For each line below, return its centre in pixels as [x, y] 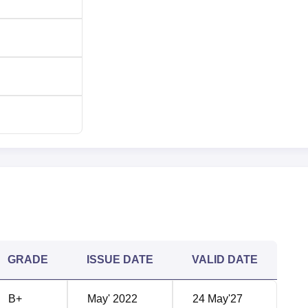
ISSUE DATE [120, 259]
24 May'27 [218, 298]
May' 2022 [112, 298]
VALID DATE [225, 259]
